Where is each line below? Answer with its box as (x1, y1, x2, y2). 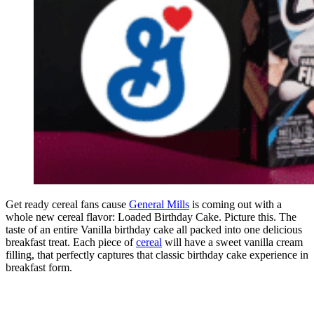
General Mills (129, 198, 189, 211)
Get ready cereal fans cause (6, 198, 129, 211)
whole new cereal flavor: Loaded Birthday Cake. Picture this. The (6, 211, 296, 224)
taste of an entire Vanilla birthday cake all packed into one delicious (6, 224, 302, 236)
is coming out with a (189, 198, 282, 211)
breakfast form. (6, 261, 72, 274)
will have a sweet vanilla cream (162, 236, 303, 249)
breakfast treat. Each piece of (6, 236, 136, 249)
